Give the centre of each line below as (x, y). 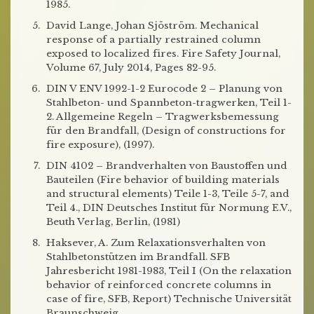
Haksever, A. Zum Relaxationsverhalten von (156, 243)
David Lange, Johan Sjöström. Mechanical (152, 26)
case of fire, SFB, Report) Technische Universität (169, 299)
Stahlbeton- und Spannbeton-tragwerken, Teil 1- (169, 103)
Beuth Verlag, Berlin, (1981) (113, 222)
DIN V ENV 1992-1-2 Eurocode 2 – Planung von (164, 89)
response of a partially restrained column (153, 40)
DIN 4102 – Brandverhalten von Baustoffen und (167, 166)
